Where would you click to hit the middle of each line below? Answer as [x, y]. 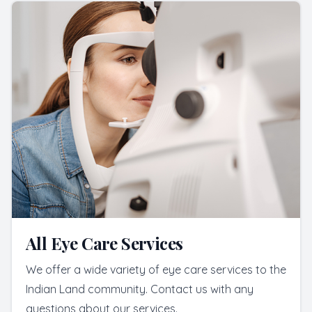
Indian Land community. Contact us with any [140, 289]
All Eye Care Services [104, 243]
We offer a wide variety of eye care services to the [156, 269]
